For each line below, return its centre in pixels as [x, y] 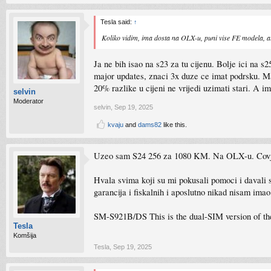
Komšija [25, 235]
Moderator [28, 101]
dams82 [150, 125]
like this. [174, 125]
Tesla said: [117, 22]
